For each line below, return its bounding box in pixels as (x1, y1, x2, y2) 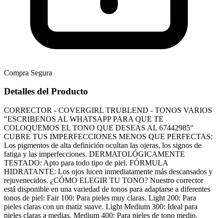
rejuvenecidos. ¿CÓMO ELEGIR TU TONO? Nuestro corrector (4, 176, 203, 184)
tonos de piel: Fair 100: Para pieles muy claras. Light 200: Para (4, 193, 196, 202)
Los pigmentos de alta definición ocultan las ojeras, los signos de (4, 141, 201, 149)
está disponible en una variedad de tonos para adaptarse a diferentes (4, 184, 210, 193)
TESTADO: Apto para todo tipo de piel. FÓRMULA (4, 158, 168, 167)
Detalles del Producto (4, 86, 88, 97)
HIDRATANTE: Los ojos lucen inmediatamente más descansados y (4, 167, 213, 176)
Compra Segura (4, 68, 52, 77)
